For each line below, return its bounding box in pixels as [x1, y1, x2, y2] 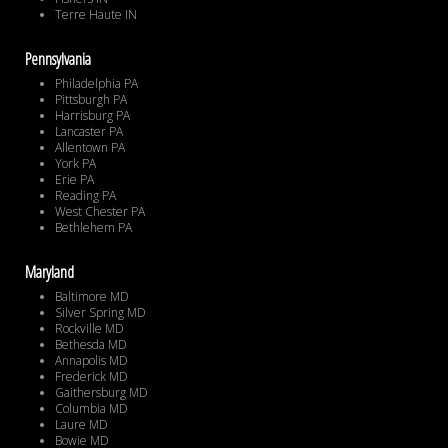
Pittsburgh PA [55, 91, 127, 109]
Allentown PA [55, 139, 125, 157]
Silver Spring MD [55, 304, 146, 322]
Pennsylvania [25, 48, 91, 71]
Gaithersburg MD [55, 384, 148, 402]
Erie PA [55, 171, 94, 189]
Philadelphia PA [55, 75, 138, 93]
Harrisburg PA [55, 107, 130, 125]
